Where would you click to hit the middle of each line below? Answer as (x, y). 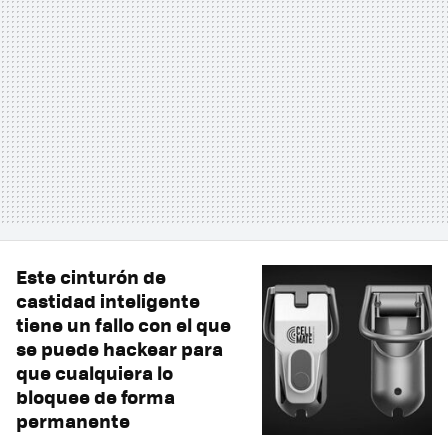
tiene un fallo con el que (123, 324)
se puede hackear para (119, 348)
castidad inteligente (108, 300)
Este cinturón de (91, 276)
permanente (73, 420)
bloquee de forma (95, 396)
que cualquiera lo (94, 372)
